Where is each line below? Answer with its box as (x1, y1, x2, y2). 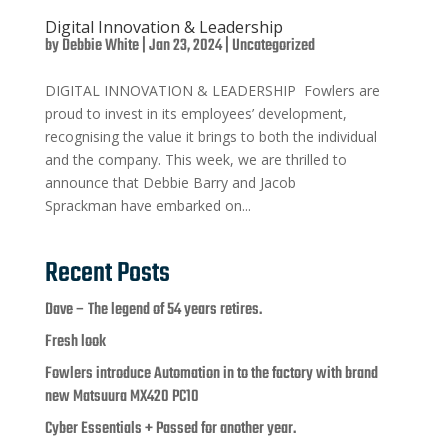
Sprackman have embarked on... (44, 196, 251, 216)
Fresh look (44, 329, 106, 356)
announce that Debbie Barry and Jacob (44, 173, 296, 193)
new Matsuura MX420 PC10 (44, 384, 199, 411)
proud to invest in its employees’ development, (44, 104, 347, 124)
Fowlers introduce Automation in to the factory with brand (44, 361, 378, 388)
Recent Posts (44, 252, 170, 296)
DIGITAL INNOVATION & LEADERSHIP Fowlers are (44, 81, 380, 101)
